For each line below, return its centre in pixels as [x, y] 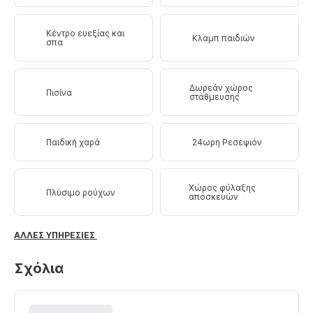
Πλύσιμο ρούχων [81, 192]
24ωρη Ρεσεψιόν [227, 143]
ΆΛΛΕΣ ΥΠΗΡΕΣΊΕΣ [56, 235]
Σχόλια [39, 269]
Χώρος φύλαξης [223, 188]
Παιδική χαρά [73, 143]
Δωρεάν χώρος [221, 88]
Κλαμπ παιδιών [224, 38]
